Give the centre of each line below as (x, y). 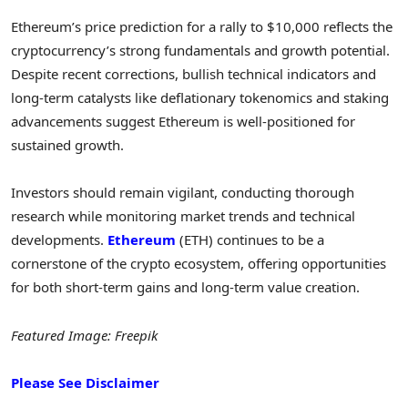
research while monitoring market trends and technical (183, 216)
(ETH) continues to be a (250, 240)
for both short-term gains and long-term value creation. (185, 287)
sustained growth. (67, 145)
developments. (59, 240)
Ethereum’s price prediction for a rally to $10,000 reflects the (202, 27)
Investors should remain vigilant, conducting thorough (183, 193)
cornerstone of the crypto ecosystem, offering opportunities (199, 264)
